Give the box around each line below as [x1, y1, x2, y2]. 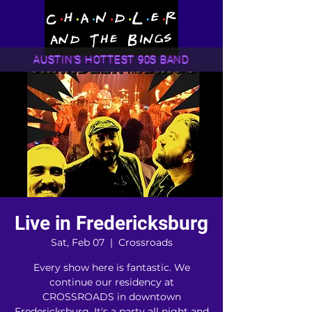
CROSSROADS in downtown [42, 290, 181, 303]
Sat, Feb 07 [50, 236, 104, 249]
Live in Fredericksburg [15, 212, 208, 235]
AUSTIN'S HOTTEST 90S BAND [33, 53, 189, 66]
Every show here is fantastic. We [33, 261, 190, 274]
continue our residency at [49, 276, 174, 288]
